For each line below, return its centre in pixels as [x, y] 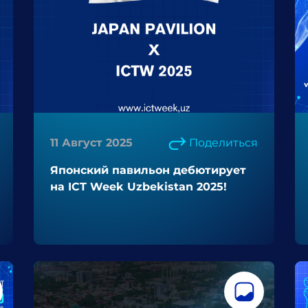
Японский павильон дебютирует [148, 170]
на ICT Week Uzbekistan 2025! [139, 187]
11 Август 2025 [91, 143]
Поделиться [223, 143]
